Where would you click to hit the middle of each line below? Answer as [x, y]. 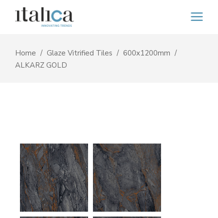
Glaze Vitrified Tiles [80, 53]
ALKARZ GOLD [41, 65]
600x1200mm [147, 53]
